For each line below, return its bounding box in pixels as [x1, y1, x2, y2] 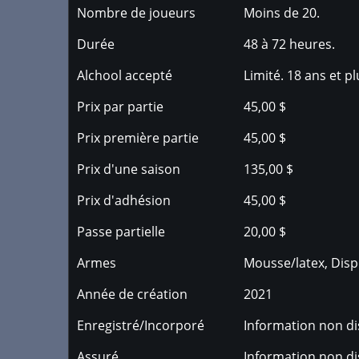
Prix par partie [77, 98, 163, 115]
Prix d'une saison [77, 160, 180, 178]
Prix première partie [77, 129, 199, 147]
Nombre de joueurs [77, 4, 196, 22]
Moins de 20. [244, 4, 321, 22]
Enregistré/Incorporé [77, 317, 204, 334]
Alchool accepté [77, 67, 172, 84]
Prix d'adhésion [77, 192, 171, 209]
